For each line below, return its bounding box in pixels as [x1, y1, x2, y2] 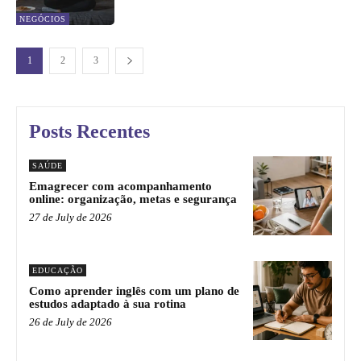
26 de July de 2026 [29, 315, 112, 328]
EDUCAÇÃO [32, 265, 83, 275]
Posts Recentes [29, 121, 150, 143]
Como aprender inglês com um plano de [29, 284, 239, 297]
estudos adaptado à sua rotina [29, 297, 186, 310]
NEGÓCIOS [19, 15, 66, 24]
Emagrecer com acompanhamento [29, 180, 212, 193]
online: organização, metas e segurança [29, 193, 237, 206]
